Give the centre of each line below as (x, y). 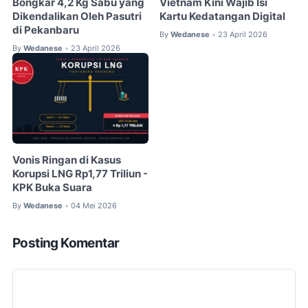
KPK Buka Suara (52, 188)
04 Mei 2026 (94, 206)
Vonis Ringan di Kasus (67, 161)
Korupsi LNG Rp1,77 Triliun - (80, 174)
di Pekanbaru (46, 30)
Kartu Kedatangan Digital (223, 16)
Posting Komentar (66, 243)
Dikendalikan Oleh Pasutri (77, 16)
